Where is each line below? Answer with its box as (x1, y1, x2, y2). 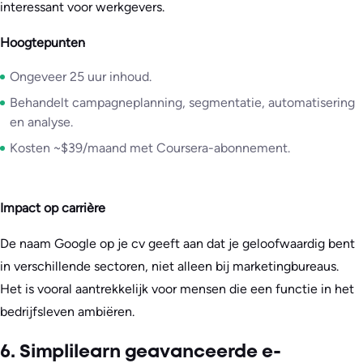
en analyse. (10, 114, 73, 130)
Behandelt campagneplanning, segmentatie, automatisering (10, 95, 355, 111)
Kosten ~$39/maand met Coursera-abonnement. (10, 140, 290, 156)
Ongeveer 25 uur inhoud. (10, 69, 152, 85)
